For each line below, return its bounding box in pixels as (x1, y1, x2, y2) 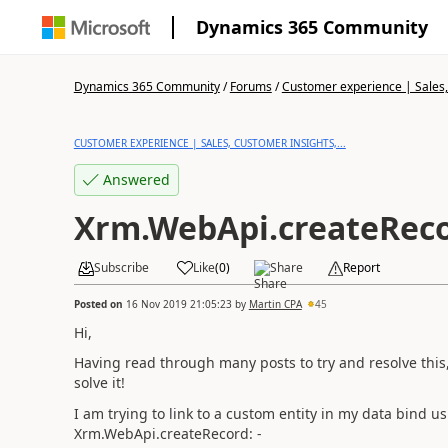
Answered (102, 170, 170, 189)
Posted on (73, 296, 126, 311)
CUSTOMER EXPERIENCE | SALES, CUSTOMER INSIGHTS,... (73, 136, 346, 150)
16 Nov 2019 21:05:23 (125, 296, 232, 311)
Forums (229, 78, 272, 95)
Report (342, 259, 380, 276)
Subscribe (93, 259, 149, 276)
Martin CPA (248, 296, 302, 311)
